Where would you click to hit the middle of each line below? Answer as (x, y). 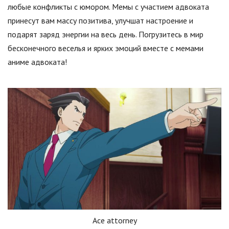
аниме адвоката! (37, 62)
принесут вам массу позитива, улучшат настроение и (100, 20)
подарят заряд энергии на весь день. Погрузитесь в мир (106, 34)
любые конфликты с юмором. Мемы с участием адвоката (108, 7)
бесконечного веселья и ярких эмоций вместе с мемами (106, 48)
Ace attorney (114, 220)
